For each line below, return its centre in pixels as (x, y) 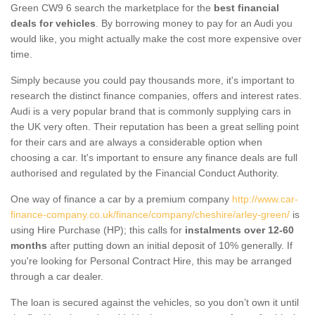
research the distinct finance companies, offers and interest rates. (156, 95)
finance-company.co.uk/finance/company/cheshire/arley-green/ (150, 214)
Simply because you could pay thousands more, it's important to (153, 80)
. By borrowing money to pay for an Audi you (194, 23)
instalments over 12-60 (239, 230)
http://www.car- (265, 199)
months (29, 245)
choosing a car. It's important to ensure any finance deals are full (154, 157)
